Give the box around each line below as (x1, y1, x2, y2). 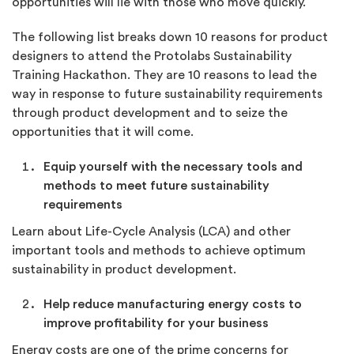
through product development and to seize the (12, 107, 288, 119)
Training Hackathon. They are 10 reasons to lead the (12, 69, 317, 81)
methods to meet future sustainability (43, 179, 269, 192)
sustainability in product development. (12, 263, 236, 276)
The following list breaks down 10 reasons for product (12, 31, 328, 43)
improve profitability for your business (43, 317, 269, 330)
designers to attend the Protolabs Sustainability (12, 50, 292, 62)
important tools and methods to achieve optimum (12, 244, 306, 257)
